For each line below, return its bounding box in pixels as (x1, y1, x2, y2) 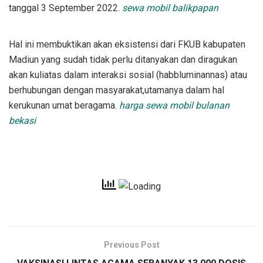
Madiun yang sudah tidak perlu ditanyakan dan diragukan (9, 53, 237, 65)
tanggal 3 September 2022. (9, 2, 122, 14)
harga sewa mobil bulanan (119, 99, 230, 111)
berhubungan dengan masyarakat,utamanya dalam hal (9, 84, 224, 96)
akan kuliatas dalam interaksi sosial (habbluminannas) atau (9, 69, 247, 80)
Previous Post (103, 240, 160, 249)
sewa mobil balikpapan (122, 2, 218, 14)
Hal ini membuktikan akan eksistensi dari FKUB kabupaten (9, 38, 245, 50)
